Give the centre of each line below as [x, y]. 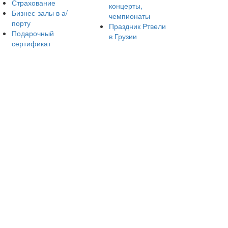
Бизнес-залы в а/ [39, 13]
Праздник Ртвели [138, 26]
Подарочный [33, 33]
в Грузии [123, 36]
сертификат [31, 43]
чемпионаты [130, 16]
